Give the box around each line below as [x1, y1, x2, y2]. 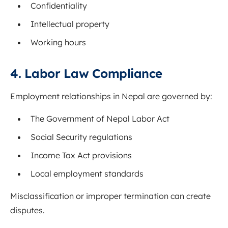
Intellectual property [31, 19, 109, 30]
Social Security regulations [31, 132, 132, 142]
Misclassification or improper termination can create [10, 191, 211, 202]
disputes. [10, 205, 45, 216]
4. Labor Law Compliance [10, 66, 162, 81]
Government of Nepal [46, 113, 130, 124]
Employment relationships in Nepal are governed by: [10, 91, 212, 102]
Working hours [31, 37, 86, 48]
